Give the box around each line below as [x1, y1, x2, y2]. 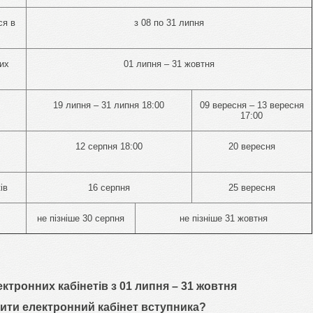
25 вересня [228, 182, 275, 193]
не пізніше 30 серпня [36, 212, 124, 224]
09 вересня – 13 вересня [199, 99, 304, 110]
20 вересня [228, 140, 275, 152]
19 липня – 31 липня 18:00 [53, 99, 164, 110]
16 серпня [87, 182, 130, 193]
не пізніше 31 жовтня [179, 212, 268, 224]
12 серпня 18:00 [75, 140, 143, 152]
